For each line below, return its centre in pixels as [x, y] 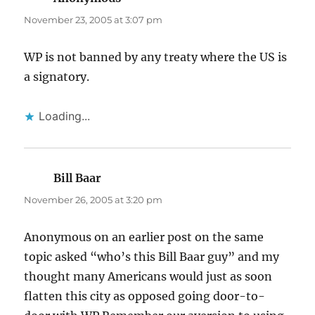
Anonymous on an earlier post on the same [144, 237]
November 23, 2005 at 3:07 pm [94, 20]
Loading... [65, 116]
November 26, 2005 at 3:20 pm [94, 200]
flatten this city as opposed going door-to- [145, 296]
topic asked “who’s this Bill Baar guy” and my [152, 257]
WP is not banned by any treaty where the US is [156, 57]
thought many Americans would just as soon [148, 277]
